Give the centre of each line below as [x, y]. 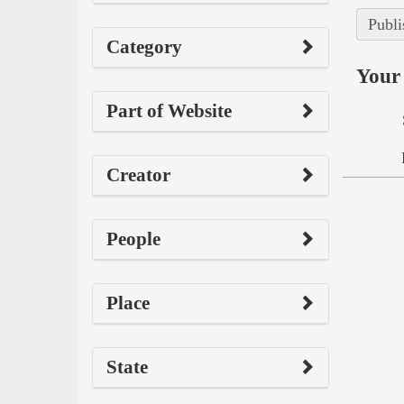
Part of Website [169, 110]
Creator [138, 174]
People [133, 239]
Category [144, 46]
